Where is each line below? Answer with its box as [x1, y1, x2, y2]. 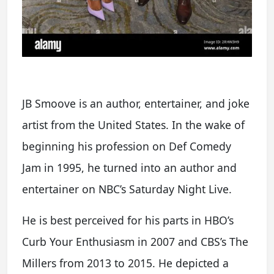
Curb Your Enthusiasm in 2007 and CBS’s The [22, 234, 248, 249]
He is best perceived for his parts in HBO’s [22, 212, 234, 228]
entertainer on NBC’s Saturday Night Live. [22, 181, 232, 196]
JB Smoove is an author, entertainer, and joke [22, 95, 250, 111]
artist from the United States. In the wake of [22, 117, 245, 132]
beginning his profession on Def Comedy [22, 138, 231, 154]
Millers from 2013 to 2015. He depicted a [22, 255, 229, 270]
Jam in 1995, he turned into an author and [22, 160, 237, 175]
